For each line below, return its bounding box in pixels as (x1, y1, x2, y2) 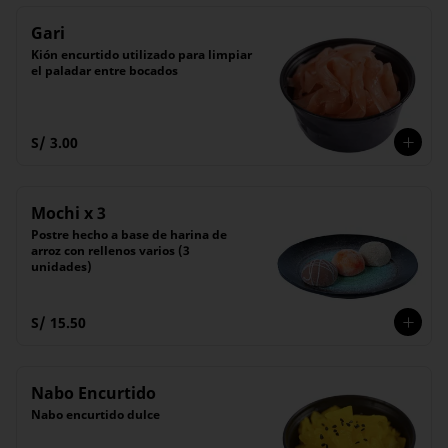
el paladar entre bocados (31, 62, 178, 79)
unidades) (31, 258, 92, 275)
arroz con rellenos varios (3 (31, 242, 190, 259)
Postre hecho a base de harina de (31, 226, 227, 243)
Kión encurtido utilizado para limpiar (31, 46, 252, 63)
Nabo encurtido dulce (31, 406, 160, 423)
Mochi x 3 (31, 202, 106, 224)
